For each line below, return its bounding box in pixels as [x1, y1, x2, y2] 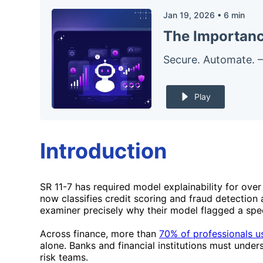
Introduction [40, 137, 167, 164]
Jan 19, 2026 [163, 9, 215, 20]
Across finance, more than [40, 228, 159, 240]
